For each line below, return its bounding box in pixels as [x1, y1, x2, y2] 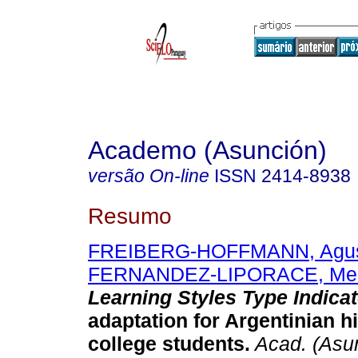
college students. [88, 332, 250, 356]
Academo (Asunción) [88, 136, 327, 165]
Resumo [88, 202, 172, 229]
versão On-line [88, 165, 209, 186]
